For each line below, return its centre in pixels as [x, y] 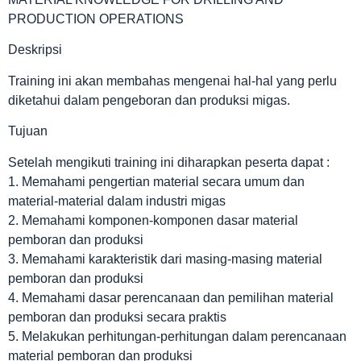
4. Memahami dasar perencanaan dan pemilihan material [171, 297]
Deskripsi [35, 50]
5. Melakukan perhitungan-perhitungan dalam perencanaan [177, 336]
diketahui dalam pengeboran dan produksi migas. [149, 100]
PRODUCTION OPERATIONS [96, 19]
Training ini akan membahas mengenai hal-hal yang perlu [172, 81]
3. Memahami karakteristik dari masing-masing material [165, 259]
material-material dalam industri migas [117, 201]
